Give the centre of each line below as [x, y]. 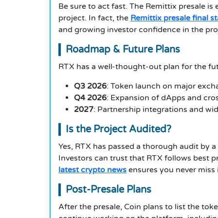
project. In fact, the [94, 18]
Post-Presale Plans [109, 190]
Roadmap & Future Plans [123, 50]
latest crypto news [92, 170]
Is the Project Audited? [118, 130]
